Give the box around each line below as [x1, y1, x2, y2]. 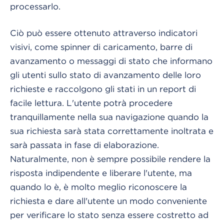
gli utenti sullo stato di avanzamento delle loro [10, 70, 201, 79]
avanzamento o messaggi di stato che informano [10, 56, 212, 65]
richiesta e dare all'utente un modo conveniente [10, 196, 207, 205]
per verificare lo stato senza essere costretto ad [10, 210, 208, 219]
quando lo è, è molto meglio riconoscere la [10, 182, 187, 191]
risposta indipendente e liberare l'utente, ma [10, 168, 192, 177]
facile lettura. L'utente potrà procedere [10, 98, 172, 107]
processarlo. [10, 1, 60, 11]
